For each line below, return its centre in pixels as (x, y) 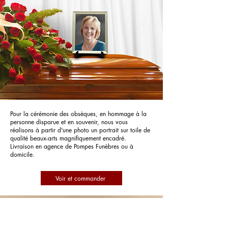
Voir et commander (80, 178)
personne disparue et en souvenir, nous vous (69, 122)
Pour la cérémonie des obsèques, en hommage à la (78, 114)
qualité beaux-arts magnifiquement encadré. (68, 138)
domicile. (22, 154)
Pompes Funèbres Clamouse (81, 211)
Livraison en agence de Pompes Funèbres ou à (72, 146)
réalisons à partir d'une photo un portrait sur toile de (80, 130)
